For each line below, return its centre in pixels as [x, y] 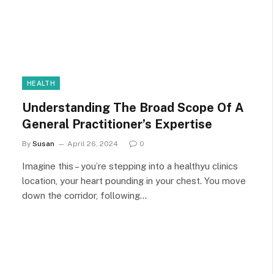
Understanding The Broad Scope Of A [133, 107]
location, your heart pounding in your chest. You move [134, 180]
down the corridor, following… [84, 195]
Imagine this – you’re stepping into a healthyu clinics [130, 166]
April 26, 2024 [93, 143]
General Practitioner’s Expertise [117, 124]
